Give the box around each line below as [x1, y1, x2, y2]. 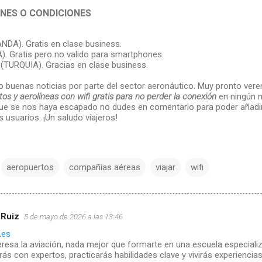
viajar [155, 162, 175, 173]
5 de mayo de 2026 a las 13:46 [23, 212, 123, 221]
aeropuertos [6, 162, 54, 173]
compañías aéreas [68, 162, 140, 173]
